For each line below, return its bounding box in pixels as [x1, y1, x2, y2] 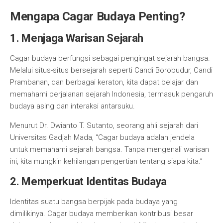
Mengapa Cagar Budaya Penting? [10, 9, 185, 23]
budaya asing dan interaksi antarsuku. [10, 102, 135, 111]
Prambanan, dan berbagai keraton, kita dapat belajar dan [10, 78, 198, 87]
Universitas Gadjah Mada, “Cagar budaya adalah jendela [10, 133, 195, 142]
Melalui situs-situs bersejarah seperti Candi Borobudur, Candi [10, 66, 213, 75]
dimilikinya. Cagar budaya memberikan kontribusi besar [10, 209, 193, 218]
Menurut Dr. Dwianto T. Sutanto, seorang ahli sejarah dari [10, 121, 198, 130]
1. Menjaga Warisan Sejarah [10, 32, 144, 44]
